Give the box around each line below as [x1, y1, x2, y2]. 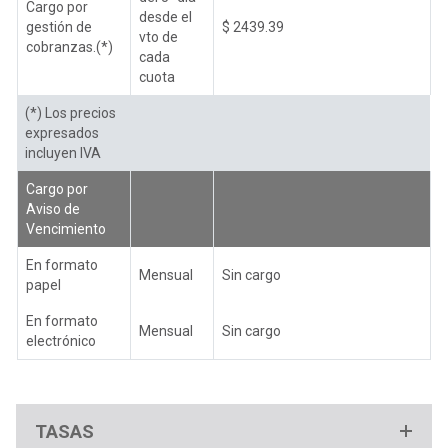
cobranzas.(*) [26, 38, 113, 55]
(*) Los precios [25, 104, 116, 121]
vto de [139, 28, 178, 45]
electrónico [26, 332, 96, 349]
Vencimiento [26, 220, 106, 237]
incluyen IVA [25, 144, 101, 161]
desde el [139, 8, 192, 25]
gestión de [26, 18, 92, 35]
